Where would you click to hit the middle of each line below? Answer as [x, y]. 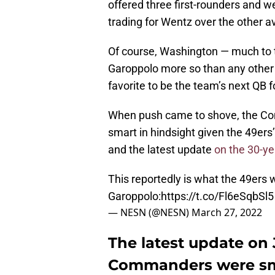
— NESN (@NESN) [150, 213]
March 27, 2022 [227, 213]
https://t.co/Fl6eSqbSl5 [217, 196]
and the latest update [161, 150]
